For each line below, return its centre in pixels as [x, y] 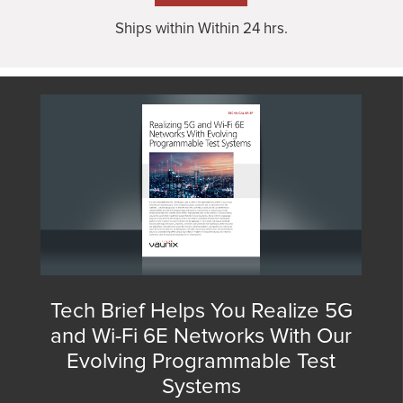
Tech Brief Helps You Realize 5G [201, 310]
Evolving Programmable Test [201, 361]
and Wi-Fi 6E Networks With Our [201, 336]
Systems [201, 386]
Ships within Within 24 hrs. [201, 28]
